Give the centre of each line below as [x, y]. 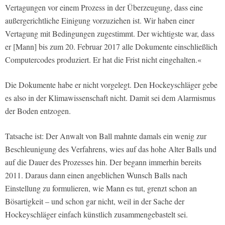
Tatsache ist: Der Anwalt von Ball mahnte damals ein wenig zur [106, 136]
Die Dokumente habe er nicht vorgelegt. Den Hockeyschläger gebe [111, 85]
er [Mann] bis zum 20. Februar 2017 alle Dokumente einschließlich [111, 47]
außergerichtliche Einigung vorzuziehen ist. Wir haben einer [100, 21]
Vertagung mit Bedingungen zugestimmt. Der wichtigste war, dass [110, 34]
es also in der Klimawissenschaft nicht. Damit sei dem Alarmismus [110, 98]
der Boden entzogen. [38, 111]
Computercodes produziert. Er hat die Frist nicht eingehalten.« [103, 60]
